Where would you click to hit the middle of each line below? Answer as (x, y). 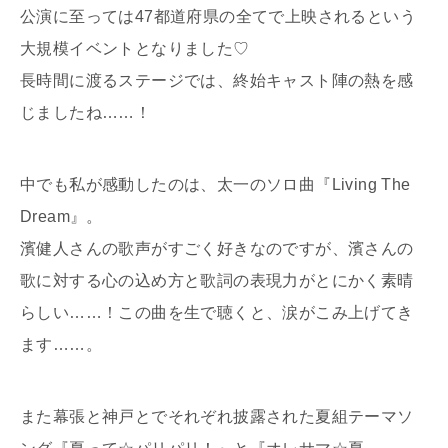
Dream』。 (61, 216)
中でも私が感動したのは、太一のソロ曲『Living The (215, 184)
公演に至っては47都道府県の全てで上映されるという (218, 16)
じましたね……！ (86, 112)
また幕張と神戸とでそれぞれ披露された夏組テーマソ (217, 416)
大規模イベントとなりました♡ (135, 48)
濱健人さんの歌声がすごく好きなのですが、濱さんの (217, 248)
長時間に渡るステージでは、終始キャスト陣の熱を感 (217, 80)
